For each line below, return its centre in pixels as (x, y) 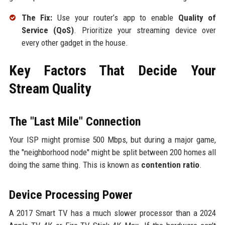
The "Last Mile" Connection (75, 121)
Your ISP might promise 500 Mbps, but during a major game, (113, 139)
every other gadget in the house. (75, 42)
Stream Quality (50, 88)
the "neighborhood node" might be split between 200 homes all (113, 152)
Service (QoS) (48, 30)
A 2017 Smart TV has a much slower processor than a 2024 (113, 213)
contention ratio (170, 164)
